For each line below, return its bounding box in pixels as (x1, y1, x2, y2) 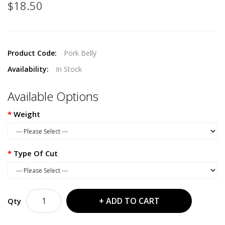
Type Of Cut (14, 148, 58, 159)
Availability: (8, 64, 51, 74)
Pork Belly (64, 48, 96, 58)
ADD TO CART (105, 195, 160, 207)
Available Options (8, 88, 98, 105)
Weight (14, 109, 40, 120)
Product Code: (8, 48, 59, 58)
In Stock (56, 64, 82, 74)
